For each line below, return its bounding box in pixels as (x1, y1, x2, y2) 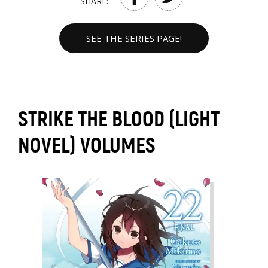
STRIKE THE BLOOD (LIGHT (18, 106, 220, 133)
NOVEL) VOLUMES (18, 133, 156, 159)
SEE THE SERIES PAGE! (86, 32, 182, 44)
